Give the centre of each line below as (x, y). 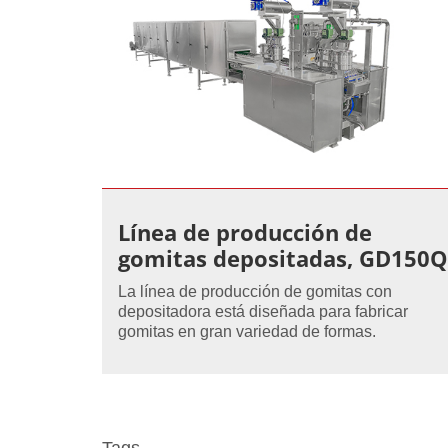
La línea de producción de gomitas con (255, 291)
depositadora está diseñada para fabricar (263, 311)
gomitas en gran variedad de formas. (247, 331)
